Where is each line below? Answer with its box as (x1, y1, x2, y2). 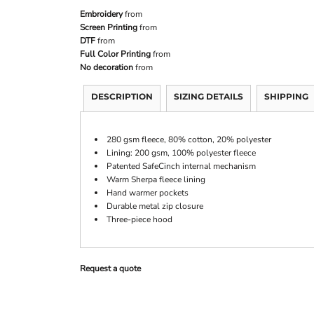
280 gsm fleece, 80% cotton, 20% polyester (107, 134, 271, 145)
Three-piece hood (107, 214, 172, 225)
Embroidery (80, 8, 123, 20)
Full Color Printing (80, 48, 151, 60)
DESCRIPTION (91, 91, 153, 102)
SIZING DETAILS (174, 91, 243, 102)
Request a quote (80, 263, 141, 274)
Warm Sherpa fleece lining (107, 174, 205, 185)
